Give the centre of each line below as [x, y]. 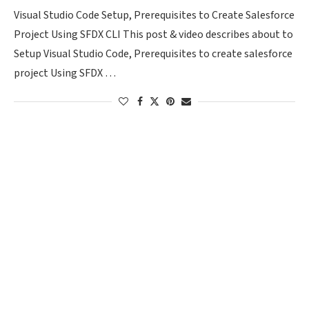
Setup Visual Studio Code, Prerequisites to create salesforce [153, 54]
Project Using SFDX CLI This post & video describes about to [153, 35]
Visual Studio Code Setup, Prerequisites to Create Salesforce [154, 16]
